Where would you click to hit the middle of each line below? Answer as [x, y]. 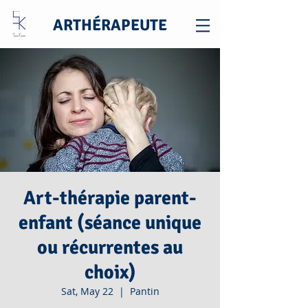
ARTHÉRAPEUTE [110, 25]
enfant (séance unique [110, 223]
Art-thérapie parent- [110, 198]
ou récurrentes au [110, 247]
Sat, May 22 [87, 291]
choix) [110, 272]
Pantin [144, 291]
